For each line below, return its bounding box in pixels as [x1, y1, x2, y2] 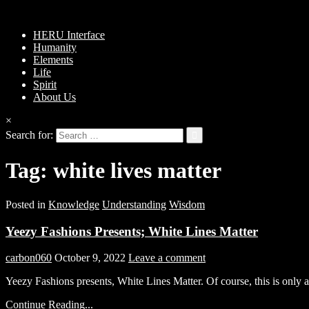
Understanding [102, 198, 166, 210]
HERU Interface [33, 29, 105, 41]
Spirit [33, 79, 57, 90]
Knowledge [48, 198, 99, 210]
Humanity [33, 41, 77, 53]
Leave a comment [128, 252, 206, 264]
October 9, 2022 [54, 252, 126, 264]
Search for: [6, 129, 53, 141]
